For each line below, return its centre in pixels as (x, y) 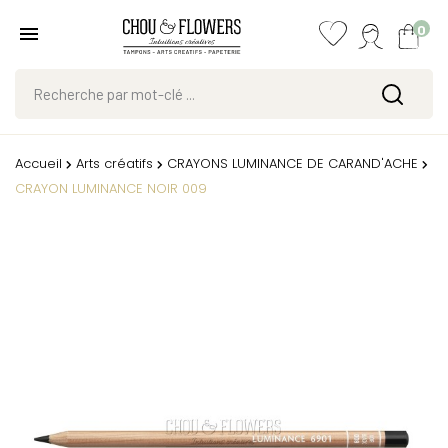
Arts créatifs (114, 164)
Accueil (38, 164)
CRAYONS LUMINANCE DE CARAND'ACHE (292, 164)
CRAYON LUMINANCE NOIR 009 (111, 189)
